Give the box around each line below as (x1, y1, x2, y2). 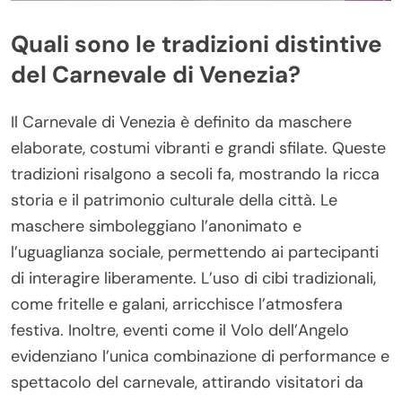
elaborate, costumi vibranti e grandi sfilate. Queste (11, 136, 386, 159)
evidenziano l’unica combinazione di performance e (11, 345, 389, 367)
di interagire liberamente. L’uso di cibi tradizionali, (11, 267, 376, 289)
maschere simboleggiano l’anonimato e (11, 214, 301, 237)
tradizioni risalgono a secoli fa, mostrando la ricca (11, 162, 380, 185)
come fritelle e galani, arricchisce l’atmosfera (11, 293, 343, 315)
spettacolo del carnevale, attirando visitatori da (11, 371, 363, 393)
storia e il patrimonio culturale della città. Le (11, 188, 337, 211)
